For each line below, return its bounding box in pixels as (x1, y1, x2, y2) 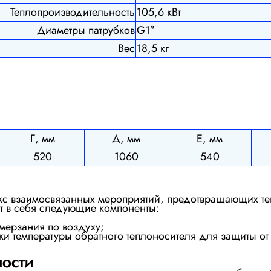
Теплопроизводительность (10, 4, 135, 20)
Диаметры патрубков (37, 22, 135, 38)
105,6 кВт (137, 4, 181, 20)
